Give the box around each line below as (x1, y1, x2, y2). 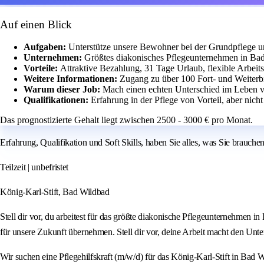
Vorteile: (24, 63, 60, 74)
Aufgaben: (24, 42, 68, 52)
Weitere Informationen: (24, 74, 120, 84)
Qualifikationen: (24, 95, 91, 105)
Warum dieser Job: (24, 84, 103, 95)
